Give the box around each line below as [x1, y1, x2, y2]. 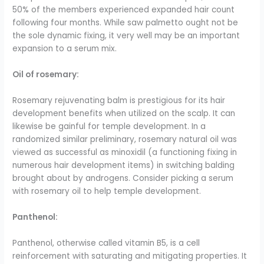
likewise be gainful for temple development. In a [12, 121, 206, 133]
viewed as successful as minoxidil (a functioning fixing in [12, 147, 237, 159]
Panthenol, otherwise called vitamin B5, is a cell [12, 237, 200, 249]
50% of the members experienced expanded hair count [12, 4, 235, 16]
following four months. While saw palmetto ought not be [12, 17, 239, 29]
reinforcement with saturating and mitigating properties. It [12, 250, 247, 262]
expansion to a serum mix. [12, 43, 117, 55]
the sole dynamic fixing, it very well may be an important [12, 30, 240, 42]
